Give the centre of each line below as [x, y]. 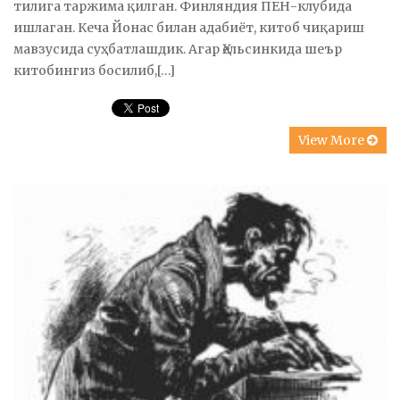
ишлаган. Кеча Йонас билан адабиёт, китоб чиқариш [189, 27]
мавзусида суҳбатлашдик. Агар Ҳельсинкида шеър [178, 49]
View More [333, 140]
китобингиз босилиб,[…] [94, 70]
